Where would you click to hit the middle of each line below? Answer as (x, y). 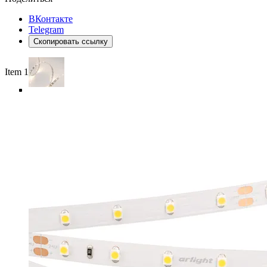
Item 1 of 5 (25, 72)
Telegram (46, 29)
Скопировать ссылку (71, 41)
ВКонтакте (51, 18)
